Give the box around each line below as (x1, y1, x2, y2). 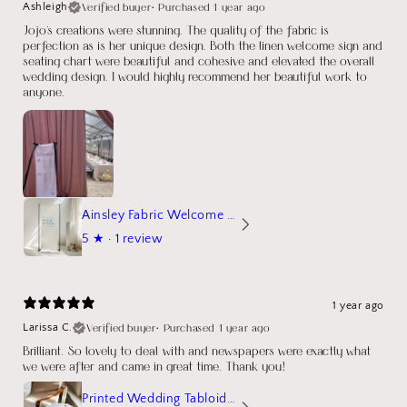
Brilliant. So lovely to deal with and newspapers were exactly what (23, 342, 371, 359)
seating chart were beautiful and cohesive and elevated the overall (23, 53, 375, 69)
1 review (114, 232, 164, 247)
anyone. (23, 84, 65, 100)
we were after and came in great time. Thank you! (23, 358, 286, 374)
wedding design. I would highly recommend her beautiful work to (23, 68, 367, 84)
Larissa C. (23, 322, 73, 334)
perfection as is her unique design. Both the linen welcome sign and (23, 37, 382, 54)
